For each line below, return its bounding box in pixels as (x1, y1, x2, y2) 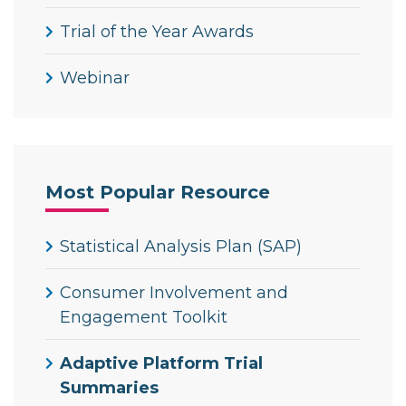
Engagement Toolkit (60, 307, 227, 328)
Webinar (60, 68, 130, 89)
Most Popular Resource (45, 181, 270, 204)
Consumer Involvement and (60, 283, 288, 304)
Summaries (60, 378, 159, 399)
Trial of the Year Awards (60, 22, 254, 43)
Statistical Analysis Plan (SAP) (60, 237, 302, 257)
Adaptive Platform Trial (60, 353, 263, 374)
